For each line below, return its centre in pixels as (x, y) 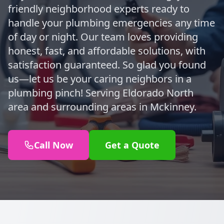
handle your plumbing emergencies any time (111, 23)
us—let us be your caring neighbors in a (100, 79)
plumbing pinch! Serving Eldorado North (101, 93)
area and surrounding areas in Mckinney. (102, 107)
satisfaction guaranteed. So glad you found (107, 65)
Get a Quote (132, 145)
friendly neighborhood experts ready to (99, 9)
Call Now (53, 145)
